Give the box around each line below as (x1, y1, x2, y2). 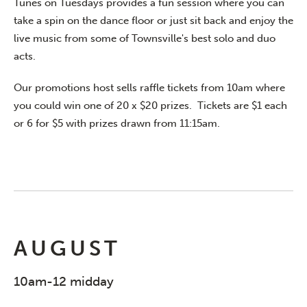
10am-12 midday (14, 273, 114, 290)
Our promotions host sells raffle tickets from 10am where (14, 82, 285, 95)
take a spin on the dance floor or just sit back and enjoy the (14, 14, 293, 27)
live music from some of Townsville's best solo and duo (14, 32, 275, 45)
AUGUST (14, 236, 121, 262)
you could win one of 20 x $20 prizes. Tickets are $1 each (14, 99, 287, 112)
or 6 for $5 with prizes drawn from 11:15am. (14, 117, 220, 130)
